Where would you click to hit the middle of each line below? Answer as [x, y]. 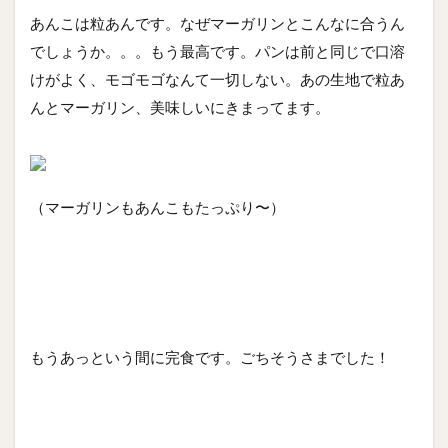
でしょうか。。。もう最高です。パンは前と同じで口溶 [217, 50]
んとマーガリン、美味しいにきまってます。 [180, 106]
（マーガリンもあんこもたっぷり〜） [157, 206]
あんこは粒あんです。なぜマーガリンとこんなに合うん [217, 22]
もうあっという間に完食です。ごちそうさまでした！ [210, 356]
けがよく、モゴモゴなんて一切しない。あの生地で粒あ [217, 78]
